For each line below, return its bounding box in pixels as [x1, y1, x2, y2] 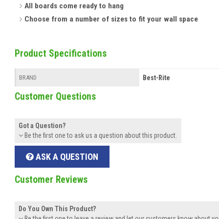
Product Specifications [15, 48, 107, 60]
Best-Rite [142, 73, 170, 82]
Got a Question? [19, 122, 66, 130]
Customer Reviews [15, 174, 88, 185]
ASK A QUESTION [33, 151, 98, 162]
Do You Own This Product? [19, 205, 96, 213]
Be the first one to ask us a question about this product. [23, 131, 177, 140]
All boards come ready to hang [22, 1, 124, 11]
